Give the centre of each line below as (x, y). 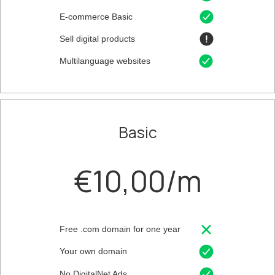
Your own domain (93, 251)
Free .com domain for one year (120, 229)
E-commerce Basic (96, 17)
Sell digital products (97, 39)
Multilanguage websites (105, 61)
